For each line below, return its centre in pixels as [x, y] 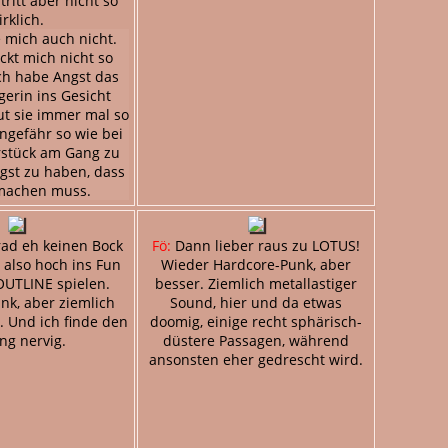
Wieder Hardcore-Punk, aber [256, 264]
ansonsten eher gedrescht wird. [256, 359]
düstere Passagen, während [256, 340]
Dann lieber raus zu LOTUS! [265, 245]
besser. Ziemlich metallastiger [256, 283]
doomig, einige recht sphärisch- [256, 321]
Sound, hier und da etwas [256, 302]
